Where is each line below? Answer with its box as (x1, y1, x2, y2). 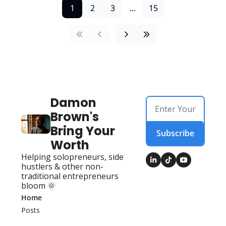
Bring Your (50, 122, 115, 139)
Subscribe (156, 127, 195, 139)
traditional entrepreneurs (21, 170, 119, 182)
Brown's (50, 108, 99, 125)
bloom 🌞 (21, 180, 55, 191)
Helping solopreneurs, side (21, 151, 124, 162)
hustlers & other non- (21, 160, 103, 172)
